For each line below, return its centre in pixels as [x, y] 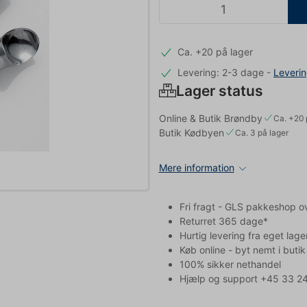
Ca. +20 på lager [215, 52]
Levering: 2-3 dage [221, 72]
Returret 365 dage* [223, 221]
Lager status [219, 90]
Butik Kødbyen [191, 132]
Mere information [196, 167]
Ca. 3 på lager [261, 132]
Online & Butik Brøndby [210, 118]
